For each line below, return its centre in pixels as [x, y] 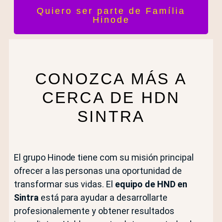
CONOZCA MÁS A [111, 79]
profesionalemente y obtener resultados [94, 211]
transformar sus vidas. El [64, 184]
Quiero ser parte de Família [111, 11]
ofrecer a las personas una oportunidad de [98, 171]
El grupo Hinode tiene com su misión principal [104, 158]
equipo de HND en [151, 184]
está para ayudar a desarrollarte [103, 198]
